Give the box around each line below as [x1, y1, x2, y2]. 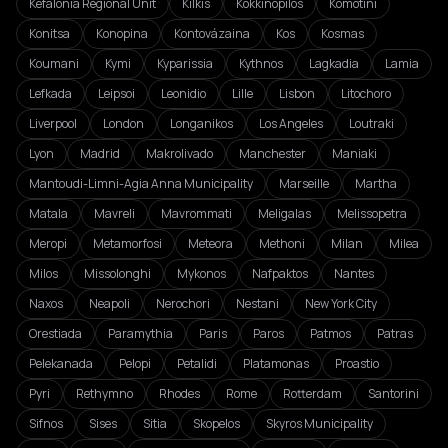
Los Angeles [259, 115, 323, 132]
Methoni [259, 235, 305, 252]
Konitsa [29, 25, 70, 42]
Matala [29, 205, 68, 222]
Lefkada [29, 85, 72, 102]
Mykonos [177, 265, 226, 282]
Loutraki [349, 115, 394, 132]
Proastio [335, 355, 379, 372]
